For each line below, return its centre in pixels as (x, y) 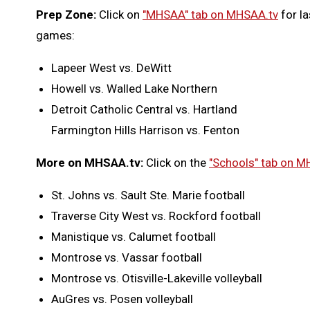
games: (55, 36)
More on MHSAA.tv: (91, 163)
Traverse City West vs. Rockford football (156, 216)
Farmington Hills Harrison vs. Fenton (145, 130)
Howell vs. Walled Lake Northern (134, 89)
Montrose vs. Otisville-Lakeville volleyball (157, 279)
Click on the (177, 163)
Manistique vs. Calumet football (134, 237)
